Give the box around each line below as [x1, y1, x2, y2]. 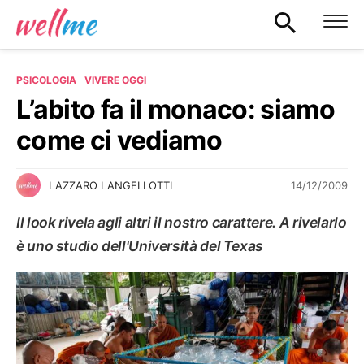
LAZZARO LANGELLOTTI [49, 179, 172, 192]
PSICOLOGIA [16, 74, 76, 86]
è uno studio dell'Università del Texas [16, 237, 263, 254]
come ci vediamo [16, 124, 222, 156]
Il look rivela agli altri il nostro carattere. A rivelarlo [16, 214, 347, 231]
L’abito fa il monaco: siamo [16, 93, 335, 125]
